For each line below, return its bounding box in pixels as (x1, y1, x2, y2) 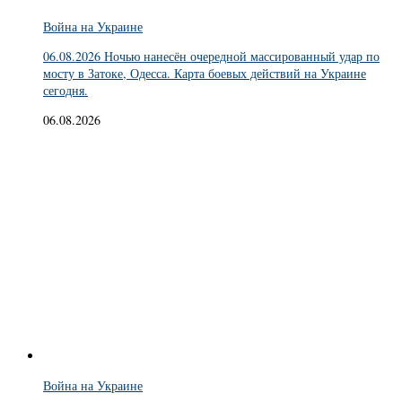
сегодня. (43, 82, 88, 100)
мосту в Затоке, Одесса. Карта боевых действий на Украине (43, 65, 366, 83)
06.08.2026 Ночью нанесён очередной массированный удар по (43, 48, 380, 66)
